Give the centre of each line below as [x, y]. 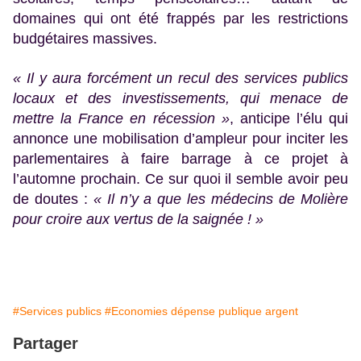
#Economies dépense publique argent [201, 311]
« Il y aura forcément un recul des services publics [180, 78]
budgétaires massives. [85, 38]
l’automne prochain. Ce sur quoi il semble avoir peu [180, 178]
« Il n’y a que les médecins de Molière [221, 199]
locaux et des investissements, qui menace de [180, 98]
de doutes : [50, 199]
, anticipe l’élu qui [288, 118]
